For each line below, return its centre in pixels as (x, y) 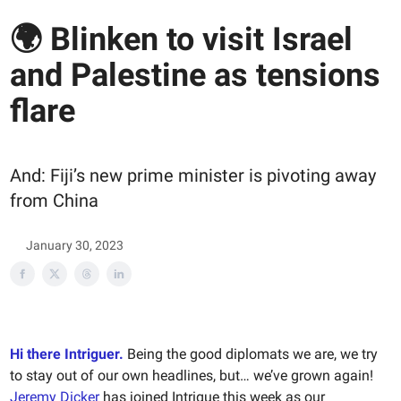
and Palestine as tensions (195, 75)
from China (54, 200)
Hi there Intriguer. (67, 354)
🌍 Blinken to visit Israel (181, 39)
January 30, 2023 (75, 246)
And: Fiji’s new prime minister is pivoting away (193, 175)
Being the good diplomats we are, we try (252, 354)
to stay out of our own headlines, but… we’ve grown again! (192, 376)
